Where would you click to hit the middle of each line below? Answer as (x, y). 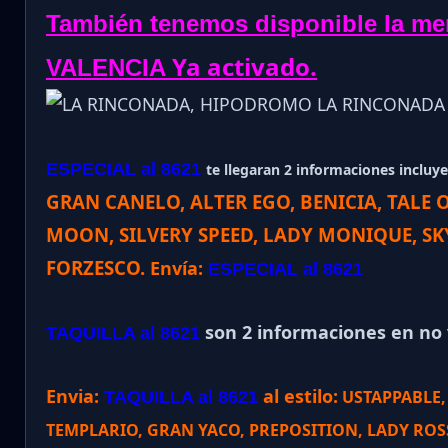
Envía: (179, 268)
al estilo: (298, 396)
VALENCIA (106, 68)
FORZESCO (93, 268)
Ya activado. (241, 67)
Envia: (75, 396)
